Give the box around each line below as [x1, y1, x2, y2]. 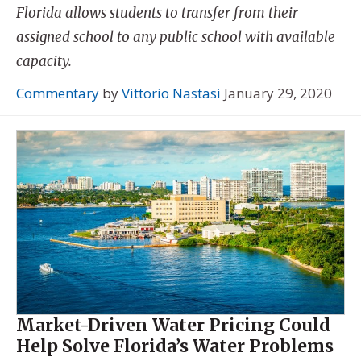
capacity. [16, 52, 72, 71]
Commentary [16, 83, 99, 102]
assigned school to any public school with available [16, 28, 335, 47]
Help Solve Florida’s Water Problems [16, 335, 334, 358]
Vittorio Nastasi [122, 83, 221, 102]
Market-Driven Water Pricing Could [16, 314, 330, 337]
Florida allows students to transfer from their [16, 4, 298, 23]
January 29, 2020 [224, 83, 332, 102]
